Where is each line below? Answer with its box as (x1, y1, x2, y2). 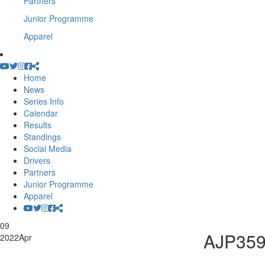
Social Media (24, 143, 72, 154)
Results (24, 119, 51, 131)
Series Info (24, 95, 64, 107)
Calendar (24, 107, 58, 119)
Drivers (24, 154, 50, 166)
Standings (24, 131, 61, 143)
